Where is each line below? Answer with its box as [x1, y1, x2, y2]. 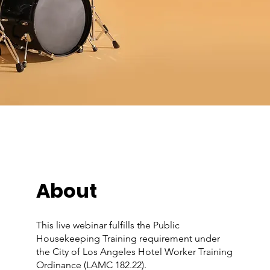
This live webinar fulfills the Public [36, 219, 180, 231]
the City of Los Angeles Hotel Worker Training [36, 246, 233, 257]
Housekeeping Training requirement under [36, 233, 220, 244]
